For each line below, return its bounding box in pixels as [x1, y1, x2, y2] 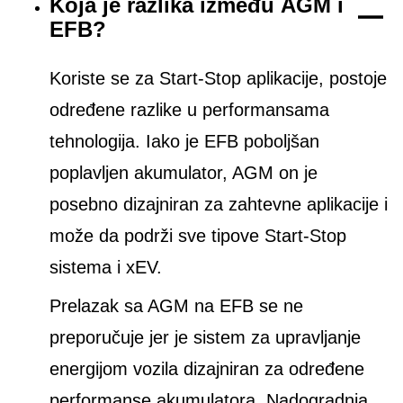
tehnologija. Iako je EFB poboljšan [49, 131, 319, 152]
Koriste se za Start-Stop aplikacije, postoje [49, 68, 387, 89]
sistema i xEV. [49, 257, 162, 278]
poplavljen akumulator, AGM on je [49, 163, 318, 184]
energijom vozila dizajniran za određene [49, 359, 364, 380]
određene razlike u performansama [49, 100, 329, 121]
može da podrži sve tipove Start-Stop [49, 226, 346, 246]
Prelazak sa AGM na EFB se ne [49, 296, 303, 317]
